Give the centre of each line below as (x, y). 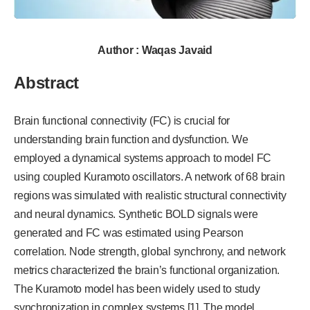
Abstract (47, 82)
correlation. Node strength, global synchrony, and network (150, 251)
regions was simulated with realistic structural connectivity (150, 195)
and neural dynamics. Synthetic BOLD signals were (136, 214)
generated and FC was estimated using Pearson (129, 232)
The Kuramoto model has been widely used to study (137, 289)
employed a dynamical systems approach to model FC (143, 158)
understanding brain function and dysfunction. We (131, 139)
